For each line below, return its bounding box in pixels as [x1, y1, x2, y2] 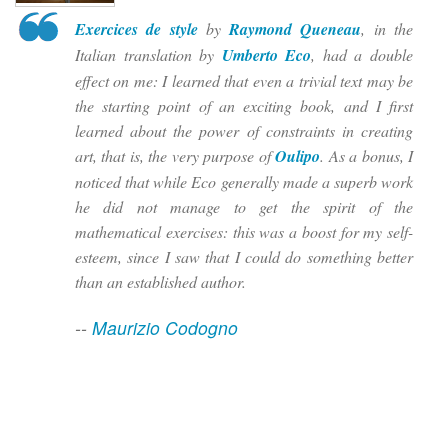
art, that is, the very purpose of [75, 145, 276, 167]
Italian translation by [75, 44, 222, 66]
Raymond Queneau [229, 18, 362, 41]
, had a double [311, 44, 414, 66]
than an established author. [75, 271, 246, 293]
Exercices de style [75, 18, 198, 41]
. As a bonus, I [320, 145, 414, 167]
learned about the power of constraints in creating [75, 120, 413, 142]
